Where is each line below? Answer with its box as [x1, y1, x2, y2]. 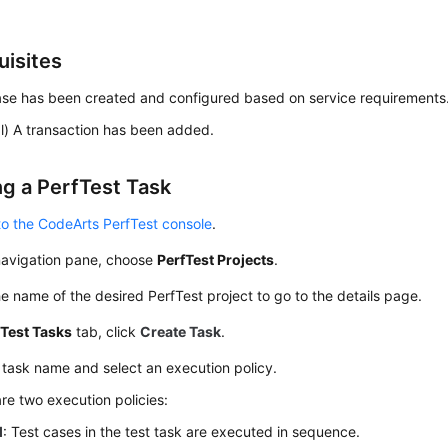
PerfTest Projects [157, 251, 275, 268]
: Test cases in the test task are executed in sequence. [3, 423, 361, 440]
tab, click [72, 323, 141, 340]
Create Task [140, 323, 222, 340]
